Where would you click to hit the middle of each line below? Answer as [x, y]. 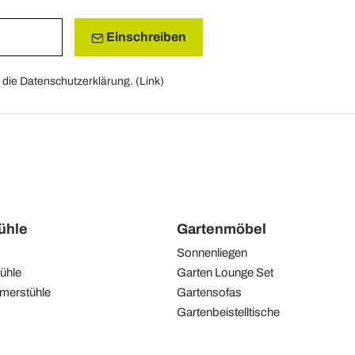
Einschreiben [145, 37]
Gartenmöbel [221, 229]
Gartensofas [209, 292]
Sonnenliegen [212, 252]
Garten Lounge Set [225, 272]
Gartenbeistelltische [228, 312]
